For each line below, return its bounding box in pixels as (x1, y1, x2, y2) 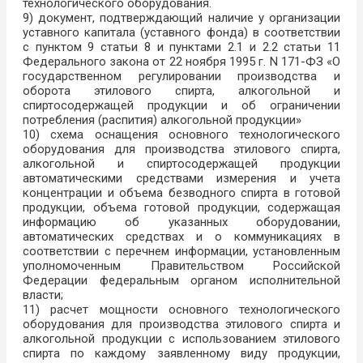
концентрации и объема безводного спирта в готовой (23, 186, 340, 201)
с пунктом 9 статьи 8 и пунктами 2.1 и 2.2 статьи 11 (23, 40, 340, 55)
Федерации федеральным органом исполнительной (23, 273, 340, 288)
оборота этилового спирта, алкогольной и (23, 83, 340, 99)
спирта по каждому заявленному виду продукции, (23, 346, 340, 361)
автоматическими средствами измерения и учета (23, 171, 340, 186)
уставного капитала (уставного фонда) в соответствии (23, 25, 340, 41)
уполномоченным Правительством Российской (23, 258, 340, 274)
